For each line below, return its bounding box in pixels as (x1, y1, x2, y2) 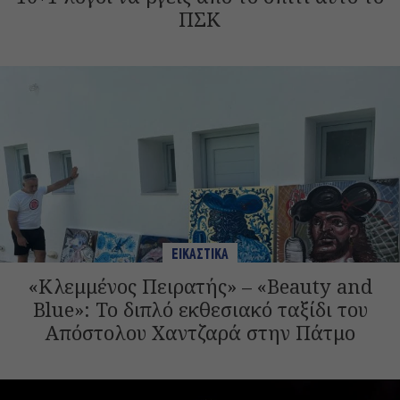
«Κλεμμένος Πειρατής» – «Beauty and (28, 272, 372, 300)
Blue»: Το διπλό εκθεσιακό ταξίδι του (32, 296, 368, 323)
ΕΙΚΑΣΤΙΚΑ (171, 246, 229, 264)
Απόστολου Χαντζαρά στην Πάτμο (45, 319, 355, 346)
